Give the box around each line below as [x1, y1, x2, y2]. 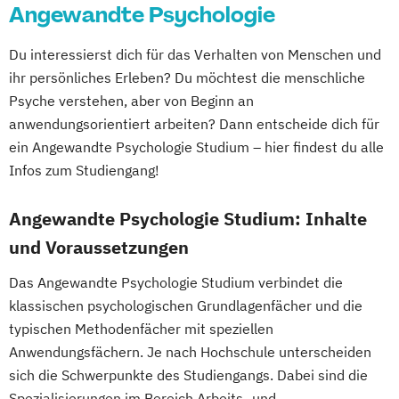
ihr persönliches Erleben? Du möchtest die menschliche [9, 68, 365, 86]
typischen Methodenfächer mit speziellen [9, 319, 273, 338]
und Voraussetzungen [9, 234, 189, 259]
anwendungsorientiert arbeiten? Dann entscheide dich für [9, 114, 379, 133]
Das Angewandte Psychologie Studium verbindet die [9, 273, 343, 291]
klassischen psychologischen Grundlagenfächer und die [9, 296, 362, 314]
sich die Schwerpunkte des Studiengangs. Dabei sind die [9, 365, 368, 384]
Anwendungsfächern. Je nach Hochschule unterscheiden [9, 342, 371, 361]
